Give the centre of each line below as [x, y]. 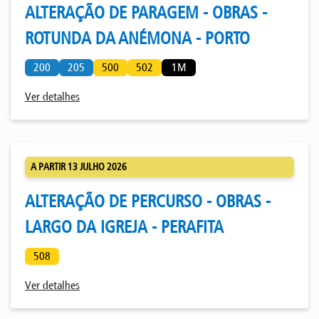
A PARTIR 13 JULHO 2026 [79, 167]
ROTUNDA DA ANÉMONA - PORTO [137, 38]
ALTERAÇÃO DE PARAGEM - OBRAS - [146, 12]
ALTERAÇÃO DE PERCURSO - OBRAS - [148, 201]
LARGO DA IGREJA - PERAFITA [124, 226]
